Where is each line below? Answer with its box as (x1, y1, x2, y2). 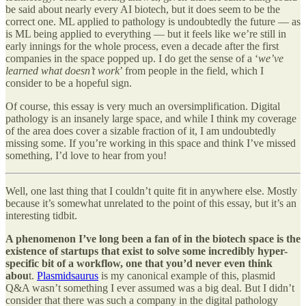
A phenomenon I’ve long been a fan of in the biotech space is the (5, 233, 301, 245)
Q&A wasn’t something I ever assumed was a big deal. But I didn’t (5, 282, 294, 294)
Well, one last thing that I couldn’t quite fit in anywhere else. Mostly (5, 185, 297, 197)
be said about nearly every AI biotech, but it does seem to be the (5, 3, 280, 16)
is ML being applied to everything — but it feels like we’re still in (5, 28, 286, 40)
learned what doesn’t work (5, 65, 120, 77)
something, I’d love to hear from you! (5, 150, 167, 162)
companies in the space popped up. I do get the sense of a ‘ (5, 53, 258, 65)
